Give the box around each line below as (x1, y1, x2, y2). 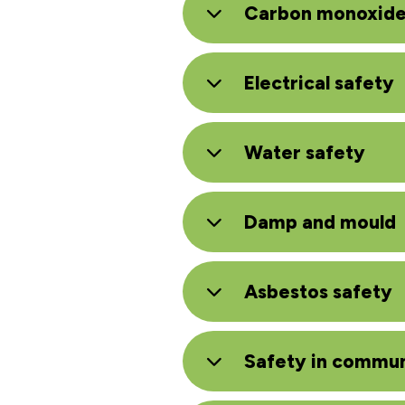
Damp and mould (244, 211, 396, 233)
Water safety (244, 141, 365, 164)
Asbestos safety (244, 280, 392, 303)
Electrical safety (244, 71, 394, 94)
